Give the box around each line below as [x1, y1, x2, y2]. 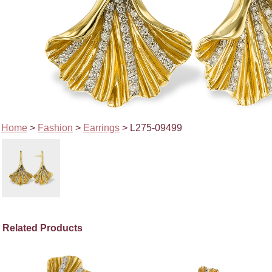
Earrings [83, 122, 120, 133]
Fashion [37, 122, 73, 133]
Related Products [2, 222, 83, 233]
